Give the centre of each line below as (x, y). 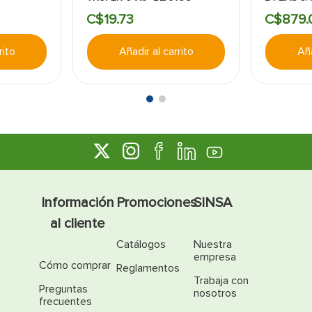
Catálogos (141, 244)
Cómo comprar (75, 265)
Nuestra (212, 244)
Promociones (156, 203)
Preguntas (63, 289)
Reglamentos (148, 268)
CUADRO (284, 9)
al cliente (78, 224)
